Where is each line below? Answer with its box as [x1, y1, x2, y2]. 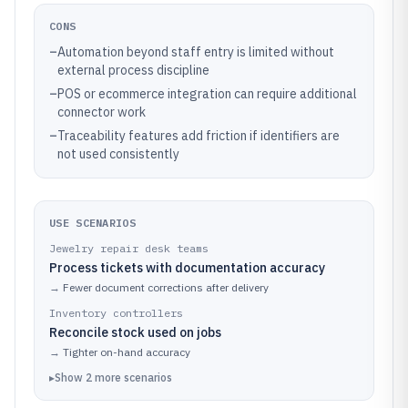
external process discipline [57, 62, 209, 78]
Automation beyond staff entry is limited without [57, 44, 334, 60]
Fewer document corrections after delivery [63, 280, 269, 294]
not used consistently [57, 146, 179, 162]
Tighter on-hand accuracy [63, 345, 190, 359]
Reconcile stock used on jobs [49, 324, 221, 341]
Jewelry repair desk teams [49, 241, 209, 255]
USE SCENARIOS [49, 216, 136, 229]
